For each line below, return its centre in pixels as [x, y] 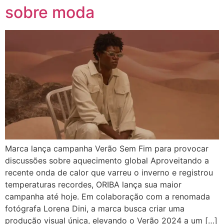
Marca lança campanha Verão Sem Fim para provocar [107, 149]
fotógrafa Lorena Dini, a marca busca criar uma [95, 209]
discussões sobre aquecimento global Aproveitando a [107, 161]
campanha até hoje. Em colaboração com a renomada [107, 197]
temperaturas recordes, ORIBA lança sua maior [93, 185]
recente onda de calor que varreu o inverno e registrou [109, 173]
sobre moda [50, 12]
